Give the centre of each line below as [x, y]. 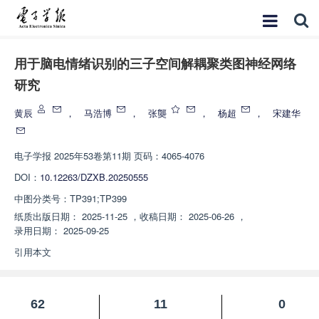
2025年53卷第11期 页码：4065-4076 [129, 156]
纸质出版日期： [47, 216]
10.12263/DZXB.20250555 [94, 177]
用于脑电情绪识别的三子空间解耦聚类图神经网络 [155, 64]
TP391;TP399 [98, 198]
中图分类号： [42, 198]
